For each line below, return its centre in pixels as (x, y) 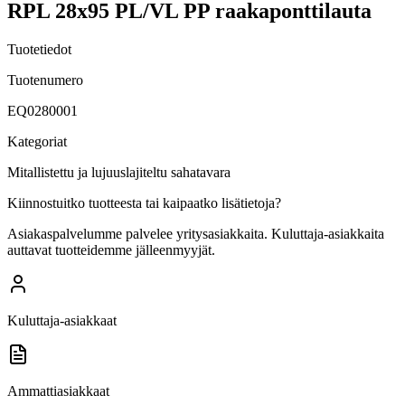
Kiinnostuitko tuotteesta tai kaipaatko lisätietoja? (144, 202)
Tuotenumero (45, 80)
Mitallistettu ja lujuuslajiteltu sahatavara (119, 172)
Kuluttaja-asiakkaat (62, 320)
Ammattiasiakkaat (58, 391)
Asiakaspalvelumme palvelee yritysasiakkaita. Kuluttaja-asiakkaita (196, 233)
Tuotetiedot (39, 49)
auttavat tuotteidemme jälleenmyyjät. (111, 250)
